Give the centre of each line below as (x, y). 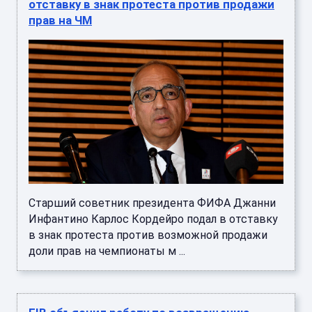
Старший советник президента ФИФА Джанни (152, 203)
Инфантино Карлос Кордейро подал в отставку (153, 219)
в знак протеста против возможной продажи (148, 235)
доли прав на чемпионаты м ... (107, 251)
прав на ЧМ (60, 21)
